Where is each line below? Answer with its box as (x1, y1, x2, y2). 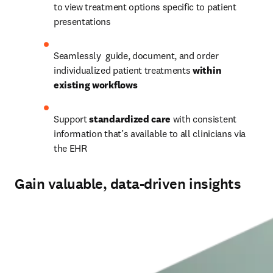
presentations (54, 15, 113, 27)
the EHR (54, 142, 90, 154)
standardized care (87, 113, 173, 125)
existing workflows (54, 79, 138, 91)
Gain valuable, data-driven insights (15, 174, 241, 194)
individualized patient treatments (54, 64, 193, 76)
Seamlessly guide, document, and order (54, 49, 219, 62)
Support (54, 113, 87, 125)
